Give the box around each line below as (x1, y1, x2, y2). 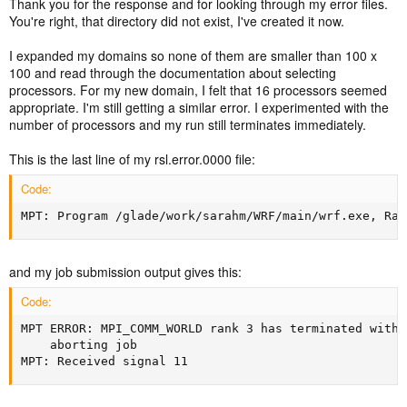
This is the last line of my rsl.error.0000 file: (9, 150, 255, 168)
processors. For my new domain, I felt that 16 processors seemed (9, 81, 387, 99)
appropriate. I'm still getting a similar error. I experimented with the (9, 98, 389, 116)
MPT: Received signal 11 (21, 354, 188, 368)
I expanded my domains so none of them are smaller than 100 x (9, 46, 377, 65)
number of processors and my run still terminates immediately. (9, 115, 366, 134)
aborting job (21, 338, 50, 352)
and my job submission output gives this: (9, 263, 242, 281)
